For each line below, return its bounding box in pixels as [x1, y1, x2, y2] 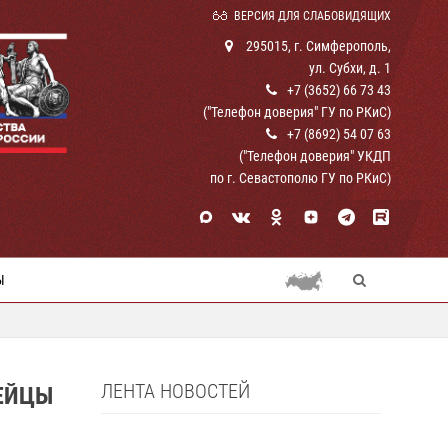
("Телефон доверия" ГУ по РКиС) [203, 104, 391, 120]
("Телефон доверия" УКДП [239, 148, 391, 164]
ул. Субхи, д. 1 [309, 60, 391, 76]
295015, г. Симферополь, [243, 38, 391, 54]
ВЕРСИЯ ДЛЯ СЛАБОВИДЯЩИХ [234, 9, 391, 23]
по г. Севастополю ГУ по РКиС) [210, 170, 391, 186]
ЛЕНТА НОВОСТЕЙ [101, 379, 250, 403]
